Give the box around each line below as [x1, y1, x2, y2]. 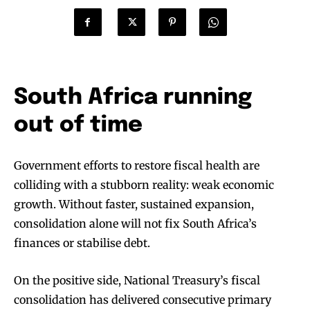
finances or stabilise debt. [14, 236, 150, 250]
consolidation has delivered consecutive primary [14, 293, 271, 307]
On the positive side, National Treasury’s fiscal [14, 273, 260, 288]
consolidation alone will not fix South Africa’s [14, 217, 257, 231]
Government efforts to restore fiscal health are [14, 158, 259, 173]
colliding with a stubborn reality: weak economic [14, 178, 274, 192]
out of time [14, 114, 143, 138]
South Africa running [14, 86, 252, 110]
